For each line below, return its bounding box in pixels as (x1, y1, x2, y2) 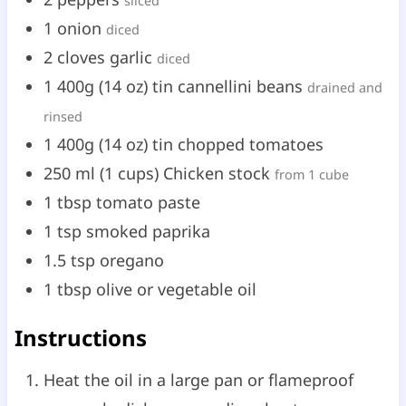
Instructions (14, 322, 147, 353)
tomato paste (95, 190, 200, 213)
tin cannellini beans (151, 74, 303, 97)
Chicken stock (162, 161, 270, 184)
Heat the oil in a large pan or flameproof (43, 368, 353, 391)
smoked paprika (85, 219, 210, 242)
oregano (99, 248, 164, 271)
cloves (56, 45, 105, 68)
